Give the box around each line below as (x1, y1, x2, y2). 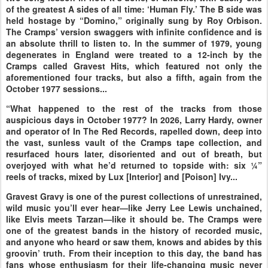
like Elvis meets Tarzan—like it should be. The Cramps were (6, 213, 262, 225)
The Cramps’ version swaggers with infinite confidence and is (6, 26, 262, 38)
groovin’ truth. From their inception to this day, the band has (6, 247, 262, 259)
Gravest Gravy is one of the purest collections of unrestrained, (6, 190, 262, 202)
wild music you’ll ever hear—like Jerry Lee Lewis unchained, (6, 202, 262, 214)
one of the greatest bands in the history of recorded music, (6, 224, 262, 236)
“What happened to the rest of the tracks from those (6, 102, 262, 114)
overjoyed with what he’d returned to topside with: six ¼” (6, 159, 262, 171)
